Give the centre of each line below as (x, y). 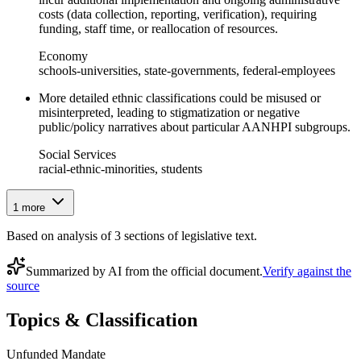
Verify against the (307, 271)
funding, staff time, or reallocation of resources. (158, 29)
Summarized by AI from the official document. (144, 271)
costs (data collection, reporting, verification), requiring (178, 14)
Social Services (77, 154)
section (140, 236)
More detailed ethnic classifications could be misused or (180, 98)
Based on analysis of (60, 236)
